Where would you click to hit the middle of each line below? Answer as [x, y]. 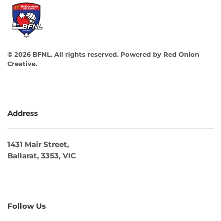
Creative [21, 64]
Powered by [141, 55]
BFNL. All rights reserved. [74, 55]
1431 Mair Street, [38, 145]
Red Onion [181, 55]
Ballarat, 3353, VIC [42, 156]
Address [23, 113]
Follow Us [27, 206]
